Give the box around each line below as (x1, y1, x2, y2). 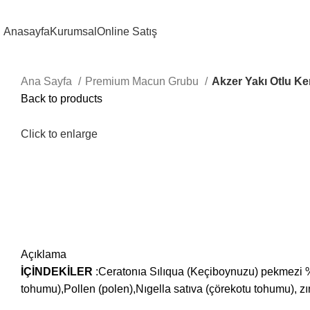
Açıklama (21, 248, 66, 260)
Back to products (21, 93, 102, 104)
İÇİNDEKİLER (21, 266, 93, 277)
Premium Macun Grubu (85, 75, 201, 87)
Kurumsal (50, 25, 97, 37)
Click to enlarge (21, 128, 98, 140)
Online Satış (97, 25, 157, 37)
